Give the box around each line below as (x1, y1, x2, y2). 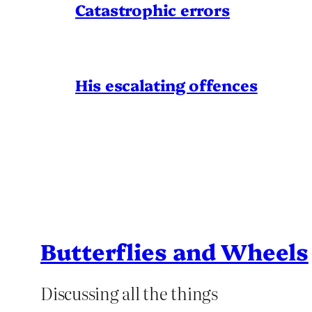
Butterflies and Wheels (40, 235, 309, 267)
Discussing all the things (40, 280, 218, 305)
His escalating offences (75, 73, 258, 95)
